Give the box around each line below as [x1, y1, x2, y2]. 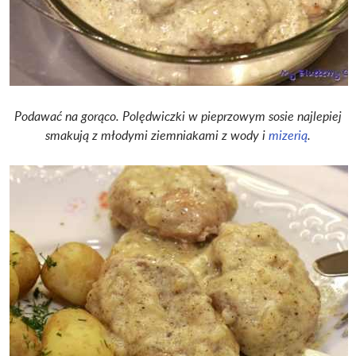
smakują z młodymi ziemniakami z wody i [45, 126, 269, 145]
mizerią [269, 126, 308, 145]
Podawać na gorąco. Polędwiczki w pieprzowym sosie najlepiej [14, 107, 342, 126]
